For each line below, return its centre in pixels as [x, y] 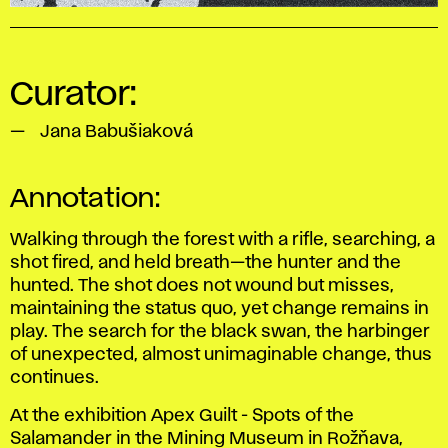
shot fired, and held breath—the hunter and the [205, 262]
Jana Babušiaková [116, 131]
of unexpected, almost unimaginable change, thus [221, 354]
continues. [54, 377]
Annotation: [85, 198]
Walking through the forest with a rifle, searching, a [222, 239]
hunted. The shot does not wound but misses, [202, 285]
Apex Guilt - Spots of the [252, 415]
